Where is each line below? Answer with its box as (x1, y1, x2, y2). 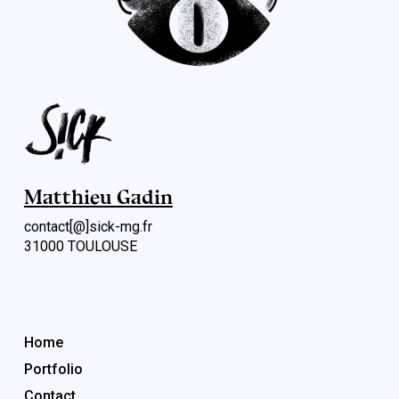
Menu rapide (23, 294, 114, 313)
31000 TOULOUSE (23, 238, 137, 255)
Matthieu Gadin (23, 184, 173, 209)
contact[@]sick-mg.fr (23, 218, 152, 235)
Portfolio (23, 361, 83, 378)
